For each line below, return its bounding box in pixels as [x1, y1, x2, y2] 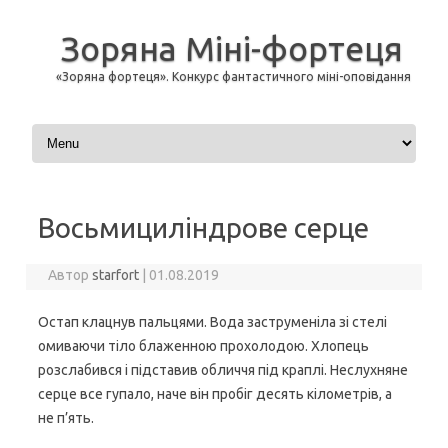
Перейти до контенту [28, 119, 171, 135]
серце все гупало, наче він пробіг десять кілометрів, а [38, 386, 392, 402]
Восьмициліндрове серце [38, 212, 369, 243]
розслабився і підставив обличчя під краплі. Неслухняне [38, 362, 408, 378]
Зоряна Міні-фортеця [60, 29, 403, 67]
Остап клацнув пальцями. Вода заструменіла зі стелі [38, 314, 387, 330]
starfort [92, 267, 140, 283]
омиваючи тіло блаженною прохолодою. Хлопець [38, 338, 369, 354]
